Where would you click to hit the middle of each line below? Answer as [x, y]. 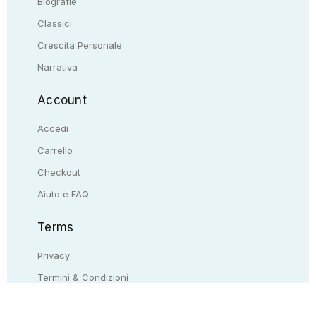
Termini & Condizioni [83, 277]
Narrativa [57, 67]
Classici [55, 23]
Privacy [54, 255]
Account [62, 100]
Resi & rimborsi [70, 299]
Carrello [55, 150]
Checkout [59, 172]
